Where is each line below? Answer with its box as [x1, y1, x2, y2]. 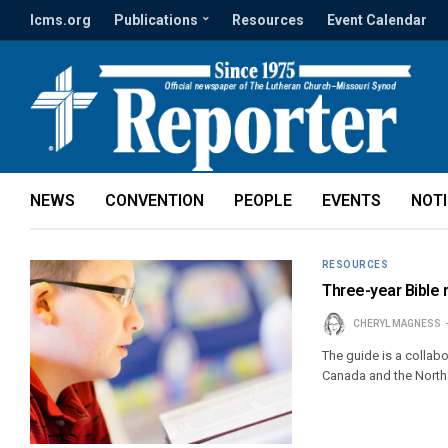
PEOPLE [234, 191, 292, 210]
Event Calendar [327, 12, 427, 28]
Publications [114, 12, 198, 28]
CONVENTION [105, 191, 204, 210]
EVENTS [322, 191, 381, 210]
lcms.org [30, 12, 91, 28]
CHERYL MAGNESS [352, 318, 441, 329]
